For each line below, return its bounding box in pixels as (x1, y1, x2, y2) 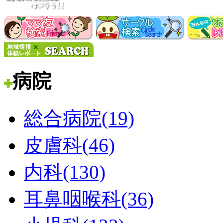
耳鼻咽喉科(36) (24, 188, 154, 210)
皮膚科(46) (24, 134, 115, 156)
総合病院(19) (24, 108, 134, 129)
